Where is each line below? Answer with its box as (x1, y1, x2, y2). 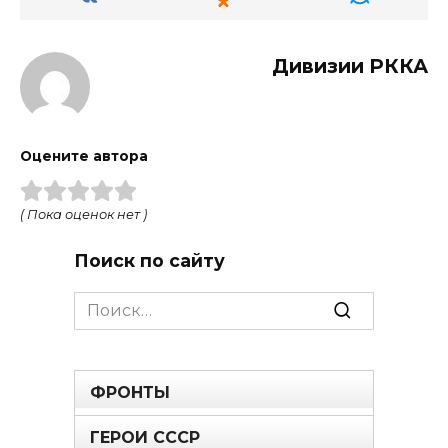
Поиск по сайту (74, 249, 225, 271)
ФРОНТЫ (90, 382, 170, 402)
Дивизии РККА (272, 54, 428, 79)
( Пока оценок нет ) (20, 206, 147, 222)
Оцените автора (20, 148, 148, 165)
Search (73, 292, 129, 312)
